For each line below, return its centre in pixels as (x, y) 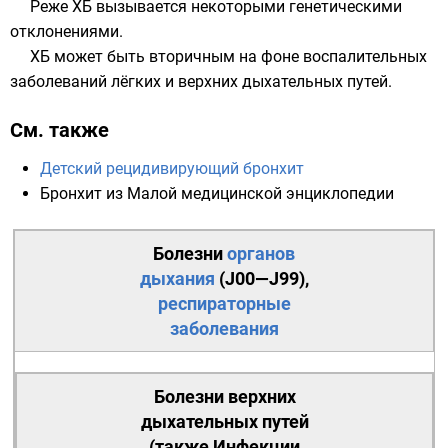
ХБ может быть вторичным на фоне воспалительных (228, 56)
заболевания (224, 328)
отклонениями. (66, 31)
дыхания (177, 278)
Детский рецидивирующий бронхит (172, 168)
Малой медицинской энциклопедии (260, 193)
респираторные (224, 303)
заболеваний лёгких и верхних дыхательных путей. (201, 81)
